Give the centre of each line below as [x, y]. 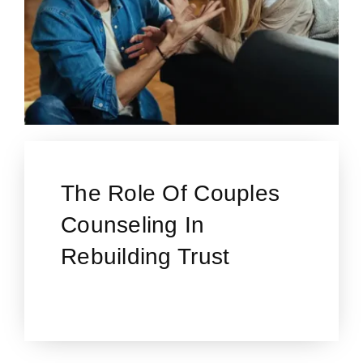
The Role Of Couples [170, 194]
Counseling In [132, 225]
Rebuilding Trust [145, 257]
